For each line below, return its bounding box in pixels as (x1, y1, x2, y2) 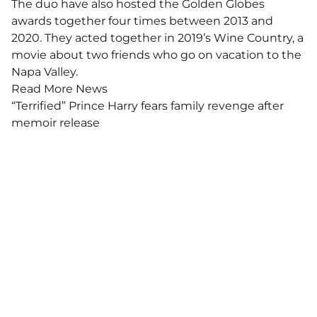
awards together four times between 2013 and (11, 14, 273, 28)
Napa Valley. (11, 65, 78, 79)
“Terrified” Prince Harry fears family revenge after (11, 99, 284, 113)
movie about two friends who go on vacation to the (11, 48, 301, 62)
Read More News (11, 82, 108, 96)
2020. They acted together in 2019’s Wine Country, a (11, 31, 304, 45)
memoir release (11, 116, 100, 129)
